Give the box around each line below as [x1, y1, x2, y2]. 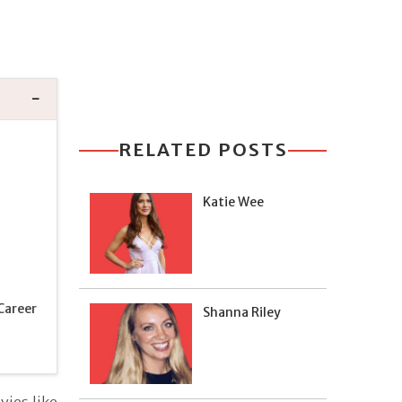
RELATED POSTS [118, 138, 288, 161]
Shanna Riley [203, 304, 281, 320]
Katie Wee [203, 194, 264, 210]
